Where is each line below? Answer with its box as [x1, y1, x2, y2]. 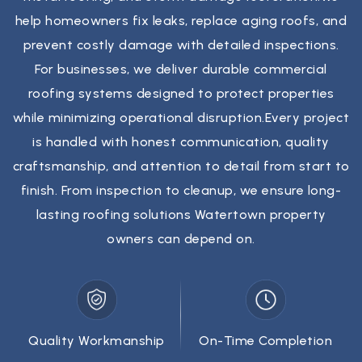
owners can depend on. [107, 231, 255, 247]
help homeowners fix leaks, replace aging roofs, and [15, 13, 347, 29]
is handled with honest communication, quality [32, 134, 330, 150]
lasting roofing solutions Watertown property [36, 207, 326, 223]
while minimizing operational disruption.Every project [12, 110, 350, 126]
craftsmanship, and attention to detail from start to [12, 158, 350, 175]
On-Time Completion [199, 333, 332, 349]
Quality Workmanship [28, 333, 165, 349]
